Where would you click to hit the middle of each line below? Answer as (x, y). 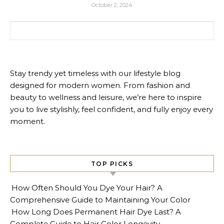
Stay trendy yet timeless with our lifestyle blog (95, 73)
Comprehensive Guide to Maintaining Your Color (100, 200)
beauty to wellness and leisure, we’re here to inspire (106, 97)
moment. (27, 121)
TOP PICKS (112, 164)
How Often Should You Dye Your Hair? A (87, 188)
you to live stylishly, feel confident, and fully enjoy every (111, 109)
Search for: (29, 27)
